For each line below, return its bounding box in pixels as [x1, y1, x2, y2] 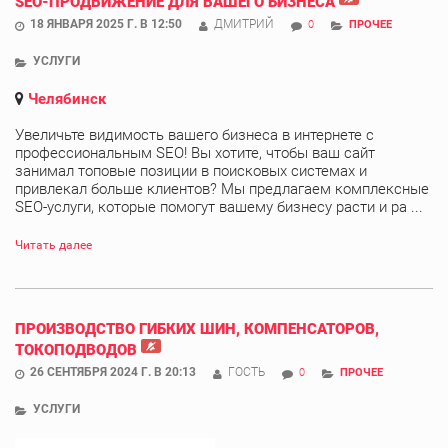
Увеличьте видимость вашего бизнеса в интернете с [15, 125, 374, 144]
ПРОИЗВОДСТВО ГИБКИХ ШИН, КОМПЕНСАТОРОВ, [15, 319, 379, 338]
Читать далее [15, 237, 92, 252]
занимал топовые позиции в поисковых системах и [15, 161, 367, 180]
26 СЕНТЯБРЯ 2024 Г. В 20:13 [30, 364, 196, 379]
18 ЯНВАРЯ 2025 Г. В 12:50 [30, 16, 182, 31]
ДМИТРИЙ [214, 16, 274, 31]
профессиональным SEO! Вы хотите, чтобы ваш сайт [15, 143, 375, 162]
